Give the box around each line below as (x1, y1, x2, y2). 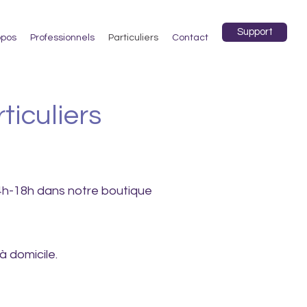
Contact (172, 33, 208, 42)
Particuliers (108, 33, 158, 42)
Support (236, 27, 273, 37)
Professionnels (30, 33, 95, 42)
